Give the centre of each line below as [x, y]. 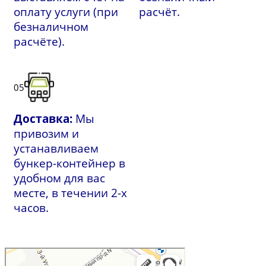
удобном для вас [59, 178]
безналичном [51, 27]
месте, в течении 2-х [70, 193]
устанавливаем [56, 148]
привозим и [46, 134]
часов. [31, 208]
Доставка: [43, 119]
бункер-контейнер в [69, 163]
